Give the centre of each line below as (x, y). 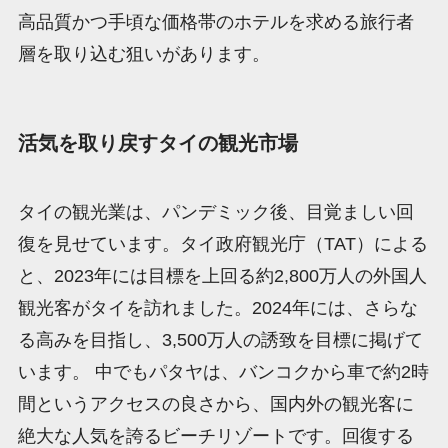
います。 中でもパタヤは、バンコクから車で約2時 (223, 371)
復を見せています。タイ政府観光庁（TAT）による (222, 243)
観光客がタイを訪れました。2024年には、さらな (217, 307)
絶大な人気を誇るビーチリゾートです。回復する (215, 435)
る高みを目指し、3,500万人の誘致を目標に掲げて (220, 339)
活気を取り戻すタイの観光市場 (157, 142)
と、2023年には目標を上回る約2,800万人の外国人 (222, 275)
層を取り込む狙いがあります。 (143, 54)
